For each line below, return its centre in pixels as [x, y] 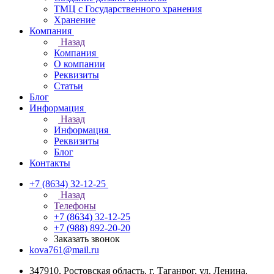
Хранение [75, 20]
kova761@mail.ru [64, 250]
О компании [80, 64]
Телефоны [75, 206]
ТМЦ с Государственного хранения [128, 9]
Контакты [50, 163]
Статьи [68, 86]
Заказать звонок [87, 239]
